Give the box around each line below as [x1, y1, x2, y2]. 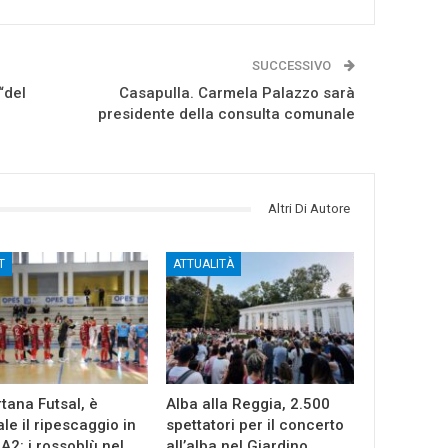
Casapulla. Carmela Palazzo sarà [119, 84, 356, 103]
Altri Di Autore [268, 201, 351, 217]
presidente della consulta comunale [98, 105, 356, 124]
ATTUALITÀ [173, 257, 235, 272]
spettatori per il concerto [166, 415, 345, 434]
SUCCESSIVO [252, 58, 335, 74]
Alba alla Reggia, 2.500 [166, 394, 331, 413]
